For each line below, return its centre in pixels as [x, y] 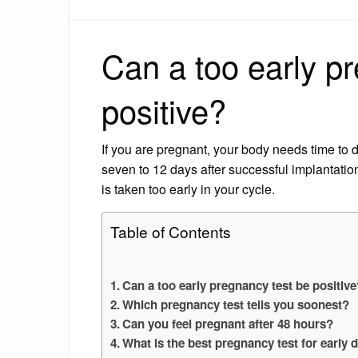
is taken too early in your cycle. [188, 189]
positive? [164, 109]
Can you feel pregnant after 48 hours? [228, 323]
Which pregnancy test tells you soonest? [236, 304]
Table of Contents [171, 231]
